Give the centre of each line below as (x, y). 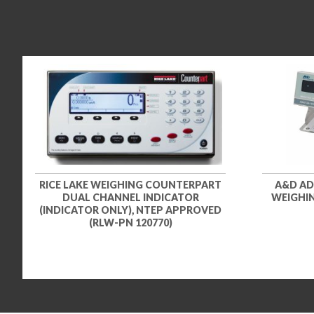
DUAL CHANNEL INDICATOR (130, 197)
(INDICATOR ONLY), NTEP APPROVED (130, 210)
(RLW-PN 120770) (130, 222)
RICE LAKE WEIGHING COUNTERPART (130, 184)
